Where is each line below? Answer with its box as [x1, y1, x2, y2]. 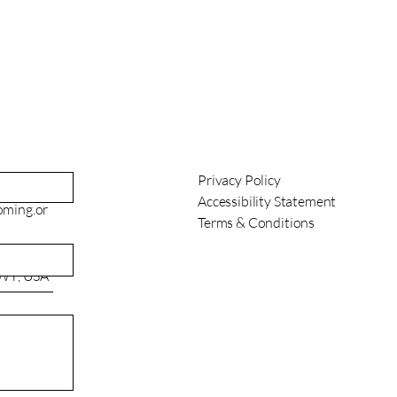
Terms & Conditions [197, 214, 315, 231]
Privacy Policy [197, 171, 281, 189]
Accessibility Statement [197, 192, 337, 210]
